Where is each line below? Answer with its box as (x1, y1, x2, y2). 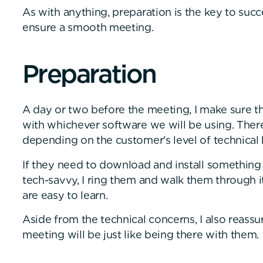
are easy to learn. (22, 188, 108, 201)
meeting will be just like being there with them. (22, 228, 259, 241)
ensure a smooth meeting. (22, 21, 154, 34)
